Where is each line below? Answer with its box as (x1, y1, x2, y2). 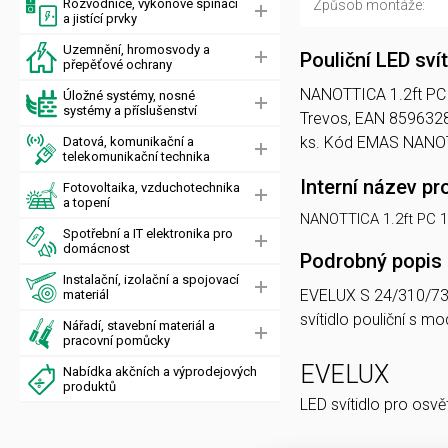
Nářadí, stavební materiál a (63, 318, 215, 333)
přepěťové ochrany (63, 57, 172, 72)
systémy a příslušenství (63, 103, 197, 118)
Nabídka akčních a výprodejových (63, 364, 257, 379)
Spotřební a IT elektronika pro (63, 226, 233, 241)
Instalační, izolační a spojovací (63, 272, 239, 287)
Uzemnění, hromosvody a (63, 42, 210, 57)
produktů (63, 379, 116, 394)
